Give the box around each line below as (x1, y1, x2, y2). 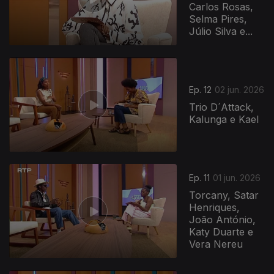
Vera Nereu (189, 238, 243, 251)
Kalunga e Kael (189, 113, 259, 126)
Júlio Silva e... (189, 25, 253, 38)
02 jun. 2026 (215, 84, 265, 95)
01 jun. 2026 (213, 172, 261, 183)
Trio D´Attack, (189, 101, 254, 114)
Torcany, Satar (189, 189, 259, 202)
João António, (189, 213, 256, 226)
